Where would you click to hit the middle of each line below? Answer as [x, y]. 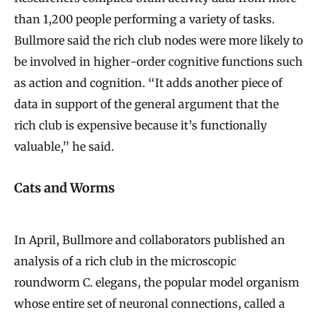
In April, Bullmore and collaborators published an [150, 240]
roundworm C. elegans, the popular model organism [157, 283]
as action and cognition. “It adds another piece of [148, 82]
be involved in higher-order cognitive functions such [158, 61]
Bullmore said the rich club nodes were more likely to [158, 40]
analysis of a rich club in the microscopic [125, 261]
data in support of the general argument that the [146, 104]
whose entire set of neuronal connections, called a [150, 304]
